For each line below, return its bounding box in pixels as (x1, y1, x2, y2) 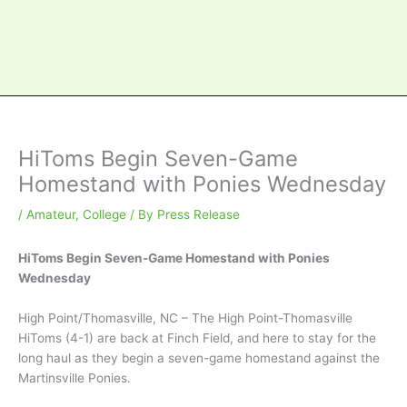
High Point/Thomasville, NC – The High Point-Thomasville (18, 311, 352, 326)
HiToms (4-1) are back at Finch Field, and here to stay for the (18, 331, 376, 346)
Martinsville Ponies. (18, 371, 131, 386)
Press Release (157, 207, 240, 223)
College (83, 207, 126, 223)
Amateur (26, 207, 75, 223)
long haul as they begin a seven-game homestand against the (18, 351, 380, 366)
